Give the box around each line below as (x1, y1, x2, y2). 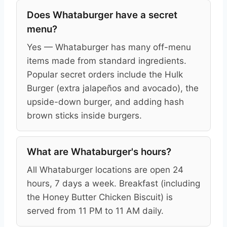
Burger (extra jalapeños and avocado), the (27, 83, 199, 93)
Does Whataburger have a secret (27, 9, 177, 21)
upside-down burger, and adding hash (27, 96, 184, 107)
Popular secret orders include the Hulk (27, 69, 183, 80)
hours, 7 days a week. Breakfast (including (27, 178, 200, 188)
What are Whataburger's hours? (27, 145, 171, 158)
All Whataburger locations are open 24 (27, 164, 183, 175)
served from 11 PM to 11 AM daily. (27, 205, 164, 216)
